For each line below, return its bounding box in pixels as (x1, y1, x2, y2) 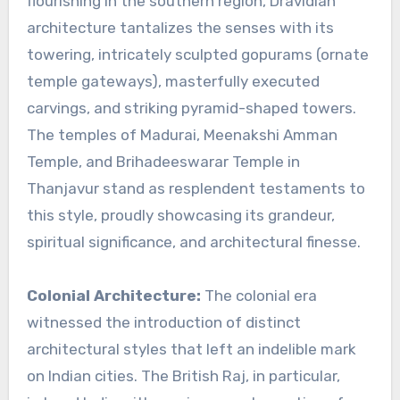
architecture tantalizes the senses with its (26, 19, 334, 37)
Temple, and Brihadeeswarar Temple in (26, 153, 300, 171)
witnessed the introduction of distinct (26, 313, 301, 332)
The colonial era (200, 287, 317, 305)
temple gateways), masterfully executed (26, 72, 320, 91)
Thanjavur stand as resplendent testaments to (26, 179, 365, 198)
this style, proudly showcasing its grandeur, (26, 206, 335, 225)
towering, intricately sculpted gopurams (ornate (26, 46, 369, 64)
